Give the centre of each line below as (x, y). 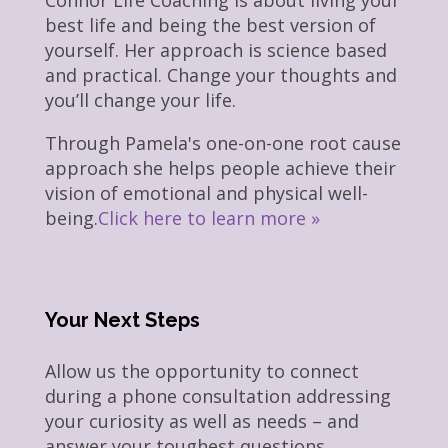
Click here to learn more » (208, 217)
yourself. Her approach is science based (215, 49)
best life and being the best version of (210, 24)
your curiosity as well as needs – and (201, 421)
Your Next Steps (122, 320)
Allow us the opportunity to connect (201, 371)
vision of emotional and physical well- (206, 192)
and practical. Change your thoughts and (220, 74)
